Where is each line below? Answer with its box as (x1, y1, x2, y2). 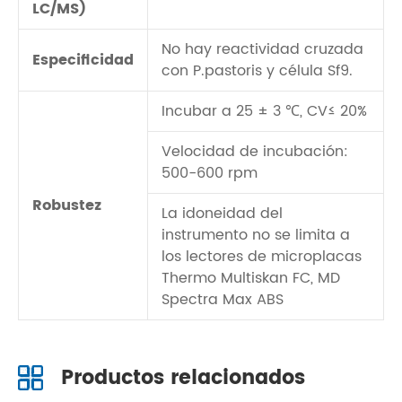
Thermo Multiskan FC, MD (162, 267, 340, 290)
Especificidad (32, 48, 134, 72)
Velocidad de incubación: (162, 140, 348, 163)
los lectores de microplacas (162, 245, 362, 268)
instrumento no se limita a (162, 223, 350, 247)
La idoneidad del (162, 202, 283, 225)
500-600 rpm (162, 162, 258, 185)
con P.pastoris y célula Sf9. (162, 59, 353, 83)
